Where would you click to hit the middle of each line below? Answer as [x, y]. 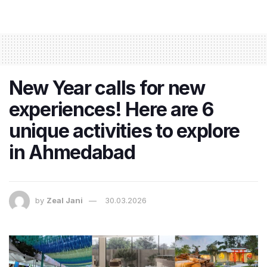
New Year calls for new [107, 88]
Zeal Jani [65, 201]
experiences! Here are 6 [111, 110]
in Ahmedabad [72, 153]
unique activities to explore [125, 131]
